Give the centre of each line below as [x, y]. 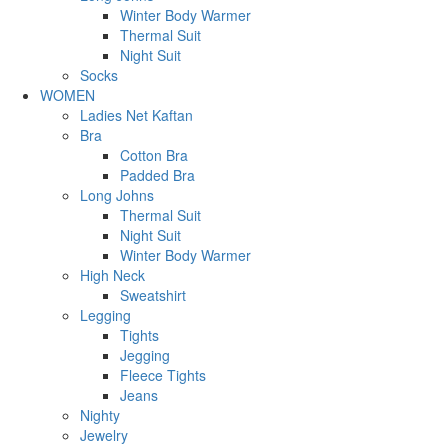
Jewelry [104, 434]
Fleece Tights [163, 374]
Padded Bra [157, 174]
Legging [105, 314]
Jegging [145, 354]
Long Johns [117, 194]
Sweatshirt [153, 294]
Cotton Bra [154, 154]
